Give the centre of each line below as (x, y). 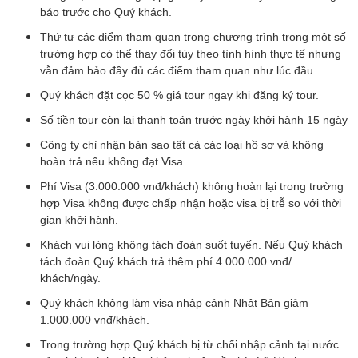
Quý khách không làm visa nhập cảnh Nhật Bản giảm (174, 303)
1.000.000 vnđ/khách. (95, 320)
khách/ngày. (70, 278)
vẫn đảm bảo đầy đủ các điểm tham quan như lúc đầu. (178, 70)
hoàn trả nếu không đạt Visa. (113, 161)
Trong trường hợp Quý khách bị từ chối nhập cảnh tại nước (189, 344)
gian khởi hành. (79, 220)
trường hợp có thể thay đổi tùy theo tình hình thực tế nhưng (191, 54)
